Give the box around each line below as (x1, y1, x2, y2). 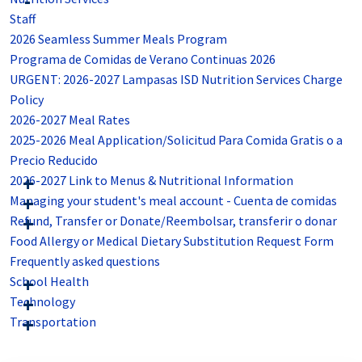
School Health (10, 273, 89, 290)
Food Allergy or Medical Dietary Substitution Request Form (10, 233, 334, 250)
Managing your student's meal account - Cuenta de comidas (10, 192, 337, 209)
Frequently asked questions (10, 253, 160, 270)
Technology (10, 293, 75, 310)
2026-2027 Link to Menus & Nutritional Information (10, 172, 293, 189)
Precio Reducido (10, 152, 98, 169)
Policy (10, 91, 44, 108)
